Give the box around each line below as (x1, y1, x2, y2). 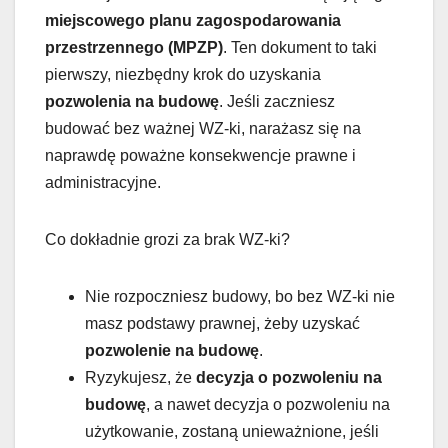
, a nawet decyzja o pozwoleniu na (146, 396, 390, 414)
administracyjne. (45, 174, 161, 192)
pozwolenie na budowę (85, 342, 259, 360)
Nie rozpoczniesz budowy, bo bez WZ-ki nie (85, 288, 395, 306)
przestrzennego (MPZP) (45, 39, 223, 57)
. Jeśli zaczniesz (219, 93, 335, 111)
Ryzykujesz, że (85, 369, 196, 387)
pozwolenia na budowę (45, 93, 219, 111)
